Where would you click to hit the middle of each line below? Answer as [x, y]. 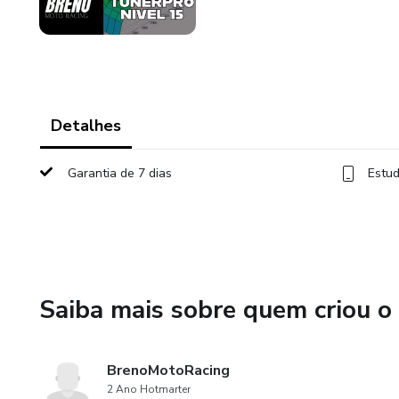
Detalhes [86, 126]
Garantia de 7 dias [120, 173]
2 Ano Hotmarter [149, 389]
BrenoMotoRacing [168, 370]
